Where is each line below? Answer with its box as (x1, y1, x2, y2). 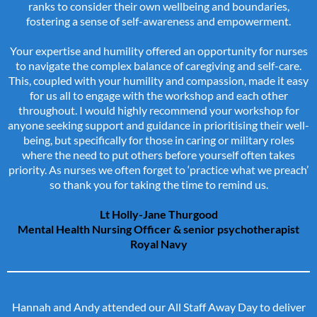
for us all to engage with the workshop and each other (29, 88, 288, 103)
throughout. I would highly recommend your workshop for (18, 103, 299, 117)
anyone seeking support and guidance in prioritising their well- (8, 118, 309, 132)
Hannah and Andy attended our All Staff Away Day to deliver (11, 300, 306, 314)
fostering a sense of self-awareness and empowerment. (26, 14, 291, 28)
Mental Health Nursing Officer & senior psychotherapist (18, 222, 299, 236)
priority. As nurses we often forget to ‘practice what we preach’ (8, 163, 309, 177)
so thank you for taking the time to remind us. (49, 178, 268, 192)
